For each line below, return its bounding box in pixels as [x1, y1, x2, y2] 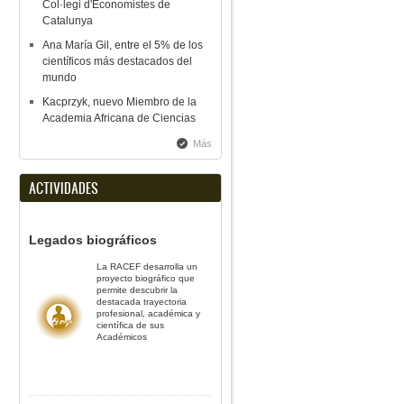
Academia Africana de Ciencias [42, 111, 196, 124]
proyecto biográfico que [96, 272, 195, 283]
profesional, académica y [96, 308, 200, 318]
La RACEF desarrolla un [96, 261, 197, 271]
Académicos [96, 331, 147, 342]
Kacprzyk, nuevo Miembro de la [42, 95, 197, 108]
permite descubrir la [96, 284, 178, 295]
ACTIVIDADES [29, 178, 98, 197]
